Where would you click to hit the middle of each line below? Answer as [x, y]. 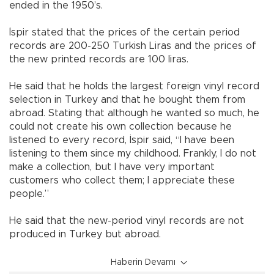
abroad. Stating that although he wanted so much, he [134, 113]
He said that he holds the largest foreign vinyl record [134, 86]
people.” [29, 194]
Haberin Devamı [143, 262]
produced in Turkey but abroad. [85, 234]
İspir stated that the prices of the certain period [124, 32]
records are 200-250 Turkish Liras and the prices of [133, 46]
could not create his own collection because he [120, 126]
